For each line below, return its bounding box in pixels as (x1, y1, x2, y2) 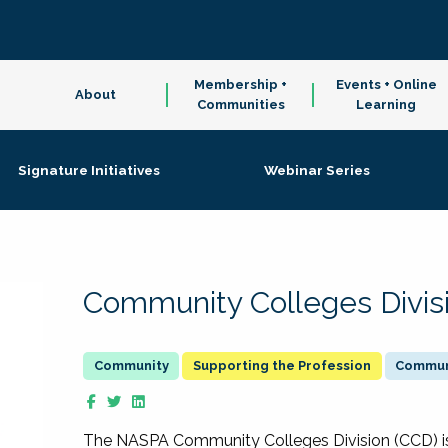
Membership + (194, 77, 288, 92)
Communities (196, 97, 285, 112)
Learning (356, 97, 417, 112)
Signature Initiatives (18, 162, 161, 178)
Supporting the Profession (192, 358, 371, 373)
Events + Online (335, 77, 437, 92)
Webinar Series (264, 162, 371, 178)
